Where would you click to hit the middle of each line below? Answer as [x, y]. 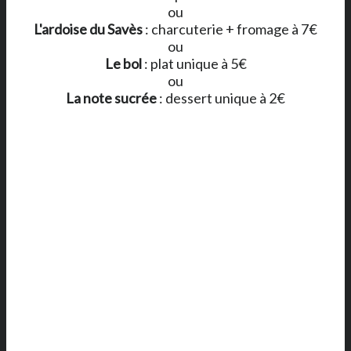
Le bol [123, 63]
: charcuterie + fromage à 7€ [230, 29]
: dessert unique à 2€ [221, 98]
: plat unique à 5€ [194, 63]
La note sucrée [111, 98]
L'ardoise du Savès [88, 29]
